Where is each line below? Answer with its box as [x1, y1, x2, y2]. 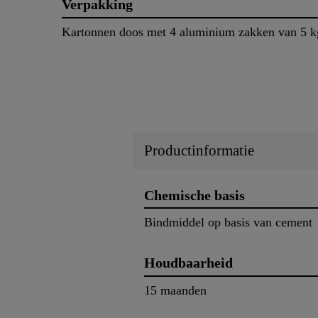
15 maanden [144, 283, 207, 297]
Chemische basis [144, 187, 245, 203]
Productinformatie [144, 141, 254, 159]
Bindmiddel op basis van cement [144, 215, 312, 230]
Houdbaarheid [144, 255, 233, 271]
